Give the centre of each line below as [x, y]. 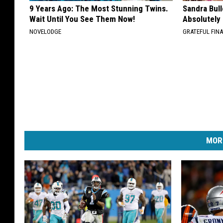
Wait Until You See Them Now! [82, 19]
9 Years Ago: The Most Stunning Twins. [99, 9]
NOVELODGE [45, 32]
